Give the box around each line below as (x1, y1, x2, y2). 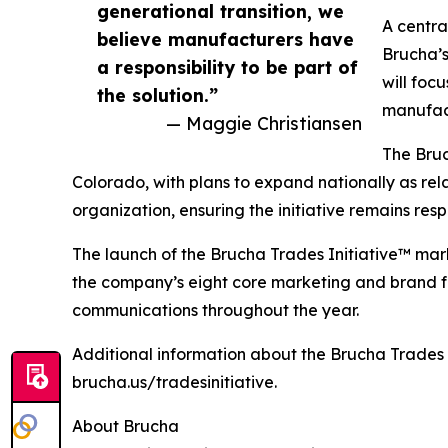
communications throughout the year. (72, 300, 359, 321)
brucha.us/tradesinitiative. (72, 372, 277, 393)
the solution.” (97, 84, 218, 107)
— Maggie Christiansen (166, 112, 362, 135)
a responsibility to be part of (97, 56, 358, 79)
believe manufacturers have (97, 28, 354, 51)
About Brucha (72, 416, 179, 437)
